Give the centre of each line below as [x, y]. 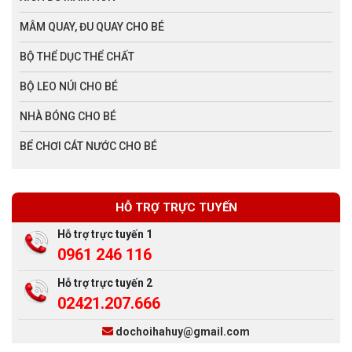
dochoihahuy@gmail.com [183, 331]
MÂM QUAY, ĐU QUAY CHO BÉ [92, 26]
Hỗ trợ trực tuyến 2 [105, 282]
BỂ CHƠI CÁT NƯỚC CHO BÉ [88, 146]
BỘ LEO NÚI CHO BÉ [69, 86]
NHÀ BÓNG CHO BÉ [68, 116]
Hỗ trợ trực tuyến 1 [105, 234]
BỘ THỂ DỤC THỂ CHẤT [77, 56]
